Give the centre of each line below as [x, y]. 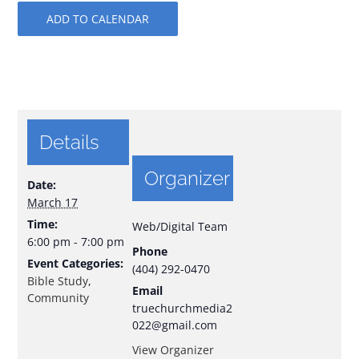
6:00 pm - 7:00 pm [76, 242]
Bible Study [58, 281]
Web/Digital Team [179, 227]
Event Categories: [76, 264]
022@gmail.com [174, 325]
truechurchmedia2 [182, 309]
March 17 [53, 203]
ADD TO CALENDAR [98, 19]
